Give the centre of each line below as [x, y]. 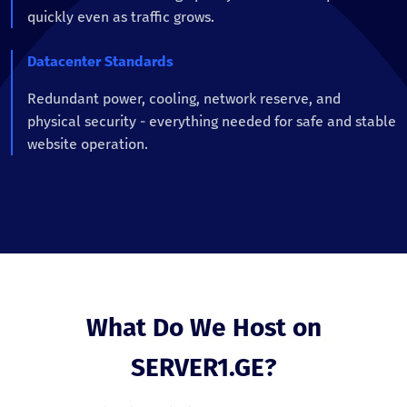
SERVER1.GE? [203, 368]
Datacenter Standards [100, 62]
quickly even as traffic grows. [121, 17]
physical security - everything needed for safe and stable [212, 122]
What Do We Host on [203, 328]
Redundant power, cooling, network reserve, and [184, 99]
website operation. [88, 144]
